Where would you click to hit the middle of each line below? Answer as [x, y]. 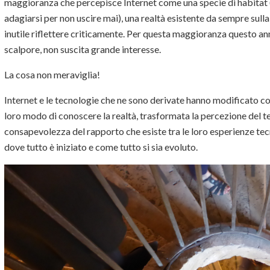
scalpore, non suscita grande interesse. [83, 49]
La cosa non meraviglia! [52, 74]
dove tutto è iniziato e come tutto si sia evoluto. [105, 147]
